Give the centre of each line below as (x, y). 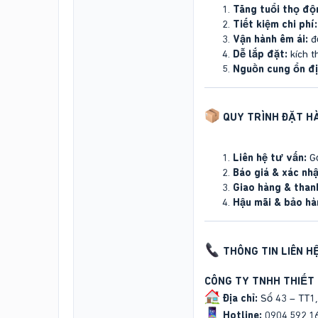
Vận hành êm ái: (270, 39)
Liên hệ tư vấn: (270, 158)
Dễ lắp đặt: (260, 54)
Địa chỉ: (240, 298)
